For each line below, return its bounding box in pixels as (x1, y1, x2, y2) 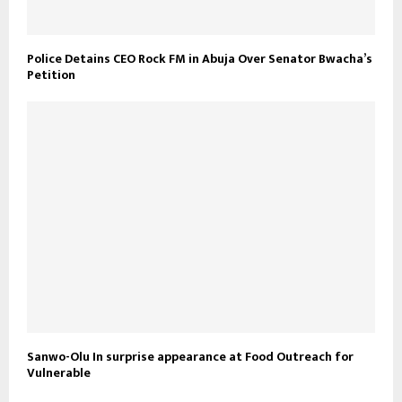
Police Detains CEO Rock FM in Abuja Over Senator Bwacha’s (27, 48, 372, 69)
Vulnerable (27, 363, 91, 384)
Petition (27, 64, 75, 85)
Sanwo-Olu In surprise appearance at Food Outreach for (27, 346, 354, 368)
